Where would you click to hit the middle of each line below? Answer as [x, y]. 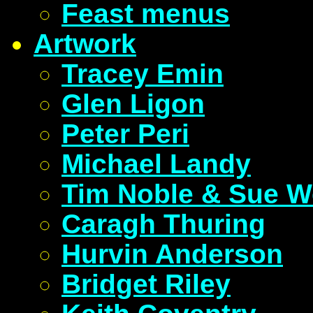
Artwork [85, 43]
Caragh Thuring [163, 224]
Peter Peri [125, 133]
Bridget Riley [146, 284]
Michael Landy [156, 163]
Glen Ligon [133, 103]
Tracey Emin [143, 73]
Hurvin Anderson [172, 254]
